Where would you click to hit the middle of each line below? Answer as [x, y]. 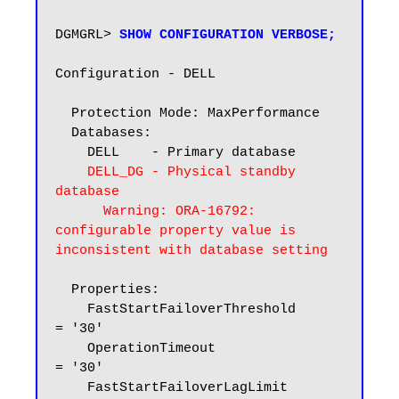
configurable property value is [175, 231]
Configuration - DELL [135, 74]
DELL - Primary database [71, 153]
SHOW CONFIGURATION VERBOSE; [228, 35]
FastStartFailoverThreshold [71, 309]
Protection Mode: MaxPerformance [63, 114]
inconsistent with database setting [191, 251]
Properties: [63, 290]
